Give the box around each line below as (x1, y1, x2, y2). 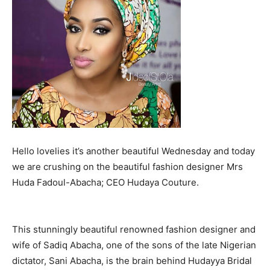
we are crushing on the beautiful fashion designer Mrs (12, 161, 243, 172)
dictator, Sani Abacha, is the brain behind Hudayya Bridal (12, 255, 252, 266)
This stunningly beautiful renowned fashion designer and (12, 224, 256, 235)
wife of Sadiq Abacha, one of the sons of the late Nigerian (12, 239, 256, 251)
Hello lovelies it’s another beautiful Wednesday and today (12, 145, 255, 157)
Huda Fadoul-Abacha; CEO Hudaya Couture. (12, 177, 199, 188)
